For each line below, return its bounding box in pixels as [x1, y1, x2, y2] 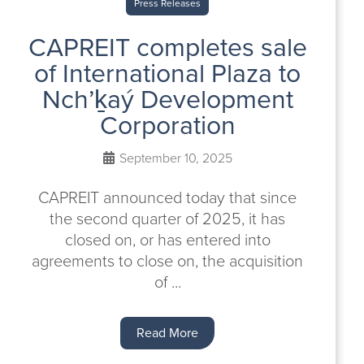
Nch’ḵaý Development [41, 80, 293, 119]
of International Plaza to [34, 54, 301, 93]
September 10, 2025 [115, 149, 232, 167]
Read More [136, 323, 199, 342]
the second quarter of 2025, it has [50, 206, 286, 231]
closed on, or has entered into [64, 227, 271, 252]
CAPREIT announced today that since [38, 185, 297, 210]
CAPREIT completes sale [28, 28, 307, 67]
